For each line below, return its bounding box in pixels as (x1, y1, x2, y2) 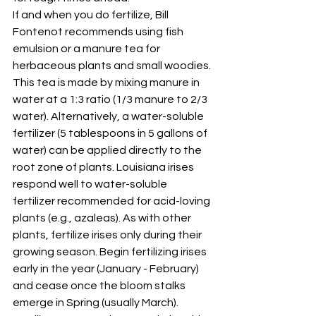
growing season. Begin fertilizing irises (13, 246, 209, 258)
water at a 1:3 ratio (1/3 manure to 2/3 (13, 94, 209, 106)
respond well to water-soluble (13, 178, 169, 190)
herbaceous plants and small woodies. (13, 60, 213, 72)
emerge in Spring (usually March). (13, 297, 181, 309)
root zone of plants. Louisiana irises (13, 162, 196, 174)
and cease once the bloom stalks (13, 280, 188, 292)
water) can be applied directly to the (13, 145, 204, 157)
